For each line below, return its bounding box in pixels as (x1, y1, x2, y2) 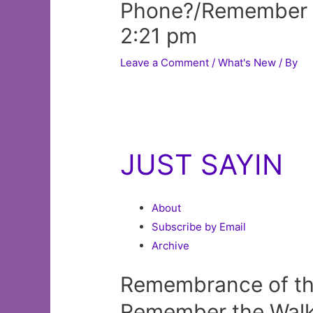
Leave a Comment (120, 56, 210, 70)
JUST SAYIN (120, 147, 284, 182)
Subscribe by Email (152, 220, 247, 234)
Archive (152, 239, 190, 253)
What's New (218, 56, 277, 70)
